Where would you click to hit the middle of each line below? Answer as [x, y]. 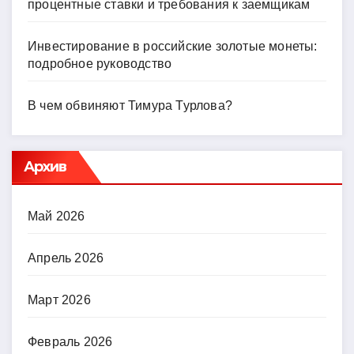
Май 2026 [56, 216]
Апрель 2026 [66, 258]
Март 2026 [59, 299]
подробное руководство [100, 63]
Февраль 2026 [70, 341]
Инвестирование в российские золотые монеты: [173, 46]
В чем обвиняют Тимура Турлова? [130, 105]
